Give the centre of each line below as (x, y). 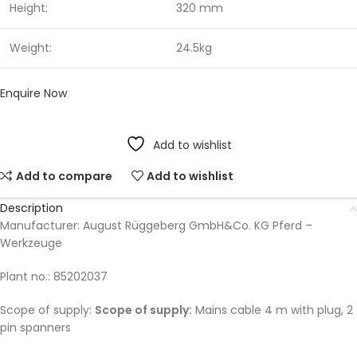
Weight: (31, 48)
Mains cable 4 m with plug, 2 (273, 310)
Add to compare (64, 176)
